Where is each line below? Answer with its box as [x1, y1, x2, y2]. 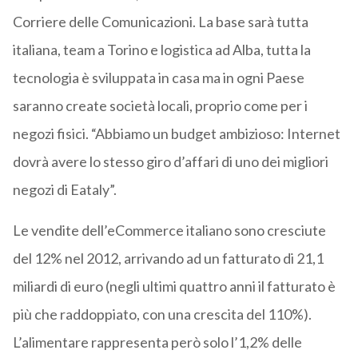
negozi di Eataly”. [12, 181, 117, 199]
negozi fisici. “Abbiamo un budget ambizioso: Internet [12, 125, 340, 143]
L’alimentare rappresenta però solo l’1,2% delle [12, 333, 302, 352]
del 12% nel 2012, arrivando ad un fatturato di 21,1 [12, 249, 324, 268]
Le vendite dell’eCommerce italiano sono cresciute [12, 221, 326, 240]
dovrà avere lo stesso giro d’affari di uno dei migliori [12, 153, 328, 171]
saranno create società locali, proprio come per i [12, 97, 308, 115]
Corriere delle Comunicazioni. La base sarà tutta [12, 13, 308, 31]
